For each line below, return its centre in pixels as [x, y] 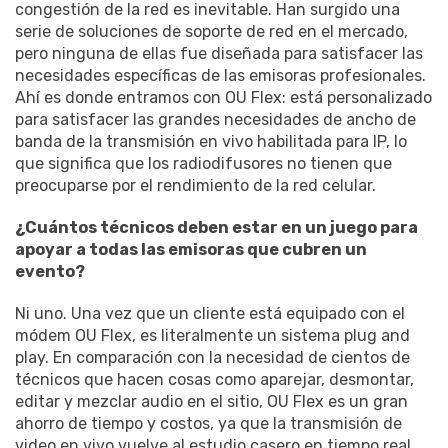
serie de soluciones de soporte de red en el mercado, [211, 31]
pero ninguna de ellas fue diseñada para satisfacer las [219, 53]
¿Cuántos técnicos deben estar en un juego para [216, 227]
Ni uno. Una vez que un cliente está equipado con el [210, 313]
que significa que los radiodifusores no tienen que [203, 163]
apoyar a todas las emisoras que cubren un [191, 249]
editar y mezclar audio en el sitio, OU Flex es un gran [211, 401]
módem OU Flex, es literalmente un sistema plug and [212, 335]
